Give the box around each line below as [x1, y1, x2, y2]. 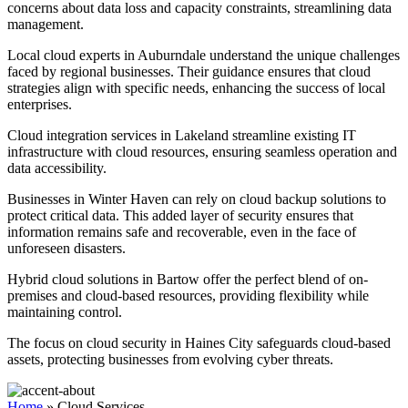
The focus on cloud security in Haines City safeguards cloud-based [7, 335, 391, 352]
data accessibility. [7, 160, 107, 177]
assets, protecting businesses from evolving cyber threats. [7, 352, 333, 368]
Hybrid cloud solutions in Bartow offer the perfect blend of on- [7, 271, 368, 288]
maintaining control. [7, 304, 122, 321]
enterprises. [7, 97, 72, 113]
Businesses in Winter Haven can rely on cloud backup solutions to [7, 191, 386, 208]
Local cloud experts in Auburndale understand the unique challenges [7, 47, 400, 64]
